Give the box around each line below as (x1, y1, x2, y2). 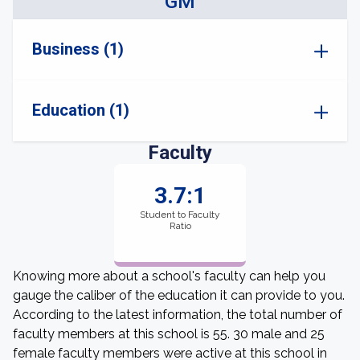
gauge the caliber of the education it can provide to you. (13, 288, 345, 303)
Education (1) (32, 100, 129, 120)
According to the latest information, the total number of (13, 307, 342, 322)
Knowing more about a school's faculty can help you (13, 268, 325, 284)
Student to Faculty (140, 209, 220, 220)
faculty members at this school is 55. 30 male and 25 (13, 326, 325, 342)
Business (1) (32, 39, 124, 59)
